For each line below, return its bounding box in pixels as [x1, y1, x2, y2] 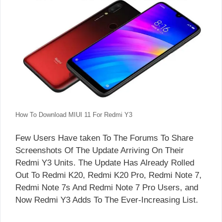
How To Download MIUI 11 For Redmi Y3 [15, 111, 132, 118]
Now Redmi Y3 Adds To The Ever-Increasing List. [15, 195, 198, 205]
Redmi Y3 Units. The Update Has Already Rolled [15, 158, 194, 167]
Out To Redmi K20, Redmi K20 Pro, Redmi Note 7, [15, 170, 202, 180]
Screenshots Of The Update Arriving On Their [15, 146, 184, 155]
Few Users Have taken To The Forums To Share [15, 133, 193, 143]
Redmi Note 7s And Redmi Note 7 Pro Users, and [15, 183, 198, 192]
